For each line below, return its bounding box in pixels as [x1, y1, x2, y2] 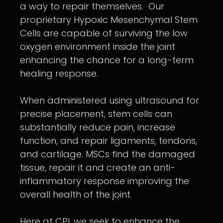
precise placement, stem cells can [20, 108, 172, 120]
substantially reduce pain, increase [20, 121, 175, 134]
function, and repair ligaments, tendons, [20, 134, 197, 147]
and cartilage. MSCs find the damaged [20, 148, 195, 161]
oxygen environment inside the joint [20, 40, 175, 53]
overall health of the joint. [20, 188, 132, 201]
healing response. [20, 67, 98, 80]
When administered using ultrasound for [20, 94, 199, 107]
